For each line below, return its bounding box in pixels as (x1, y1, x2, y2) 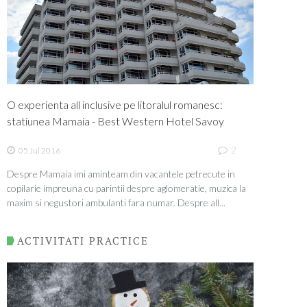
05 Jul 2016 (19, 145, 60, 156)
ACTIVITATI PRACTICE (17, 234, 149, 248)
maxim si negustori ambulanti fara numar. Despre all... (7, 196, 225, 208)
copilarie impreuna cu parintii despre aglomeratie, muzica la (7, 182, 246, 194)
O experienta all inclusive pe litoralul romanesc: (7, 98, 223, 112)
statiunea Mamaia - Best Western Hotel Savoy (7, 114, 224, 128)
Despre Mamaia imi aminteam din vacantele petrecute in (7, 167, 235, 180)
